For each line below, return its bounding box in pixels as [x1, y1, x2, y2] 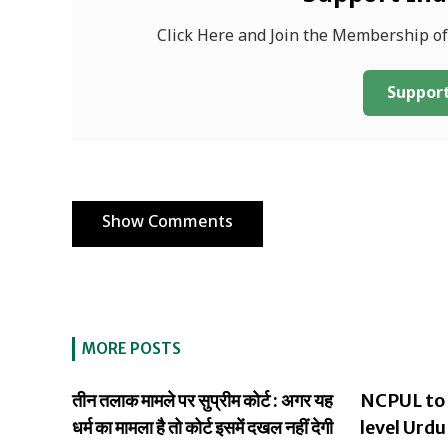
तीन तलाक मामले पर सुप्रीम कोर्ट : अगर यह [72, 389, 333, 412]
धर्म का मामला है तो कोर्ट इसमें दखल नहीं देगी [72, 416, 333, 439]
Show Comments [102, 213, 233, 234]
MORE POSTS [82, 339, 181, 358]
